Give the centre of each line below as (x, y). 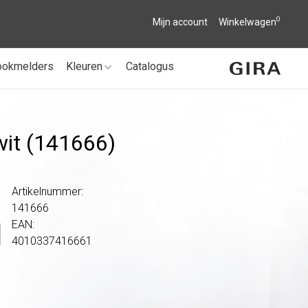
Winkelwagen (247, 22)
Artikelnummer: (48, 191)
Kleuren (84, 66)
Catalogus (150, 66)
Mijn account (180, 22)
